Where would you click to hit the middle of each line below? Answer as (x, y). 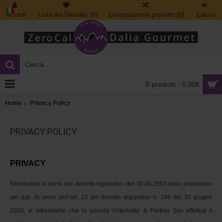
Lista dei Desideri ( (65, 15)
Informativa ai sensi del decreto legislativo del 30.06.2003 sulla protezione (111, 184)
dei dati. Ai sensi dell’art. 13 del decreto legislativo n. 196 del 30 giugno (111, 197)
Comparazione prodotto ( (144, 15)
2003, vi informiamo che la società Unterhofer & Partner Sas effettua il (111, 210)
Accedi (16, 15)
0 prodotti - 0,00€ (173, 84)
